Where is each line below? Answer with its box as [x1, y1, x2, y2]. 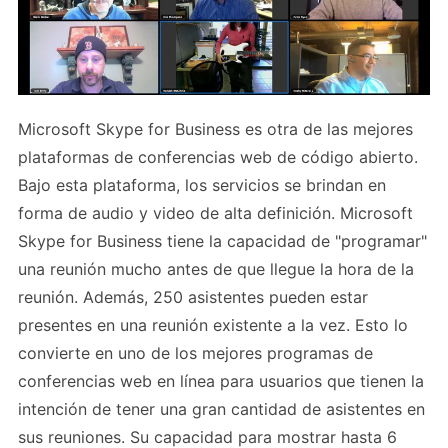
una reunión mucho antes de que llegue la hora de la [18, 259, 414, 280]
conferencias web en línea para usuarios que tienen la [18, 371, 424, 392]
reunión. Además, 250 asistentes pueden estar [18, 287, 368, 308]
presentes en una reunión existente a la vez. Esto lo [18, 315, 408, 336]
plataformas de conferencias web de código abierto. [18, 147, 418, 168]
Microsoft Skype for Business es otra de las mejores [18, 119, 413, 140]
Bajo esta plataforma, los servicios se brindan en [18, 175, 386, 196]
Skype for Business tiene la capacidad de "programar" [18, 231, 427, 252]
